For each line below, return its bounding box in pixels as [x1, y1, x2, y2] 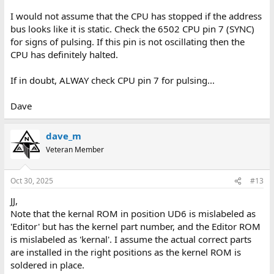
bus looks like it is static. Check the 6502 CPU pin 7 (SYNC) [10, 22, 254, 35]
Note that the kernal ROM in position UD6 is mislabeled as [10, 207, 256, 220]
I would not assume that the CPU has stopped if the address [10, 9, 262, 22]
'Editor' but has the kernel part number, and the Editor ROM [10, 220, 261, 233]
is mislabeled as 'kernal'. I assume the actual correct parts [10, 233, 251, 246]
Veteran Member [45, 144, 104, 155]
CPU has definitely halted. [10, 48, 118, 61]
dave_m [45, 129, 81, 142]
